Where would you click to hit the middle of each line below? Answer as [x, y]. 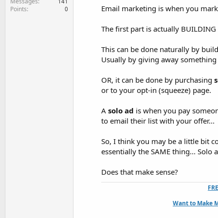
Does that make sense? [140, 172]
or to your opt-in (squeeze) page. [156, 90]
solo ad [121, 110]
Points [18, 9]
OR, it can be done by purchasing [158, 80]
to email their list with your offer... [158, 121]
